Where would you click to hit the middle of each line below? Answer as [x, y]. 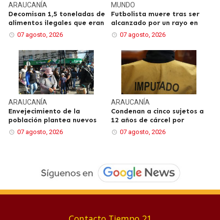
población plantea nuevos [53, 120]
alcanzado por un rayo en [154, 23]
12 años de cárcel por [148, 120]
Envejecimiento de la [44, 111]
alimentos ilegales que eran [56, 23]
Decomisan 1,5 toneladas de [57, 14]
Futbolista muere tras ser [155, 14]
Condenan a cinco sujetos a [157, 111]
